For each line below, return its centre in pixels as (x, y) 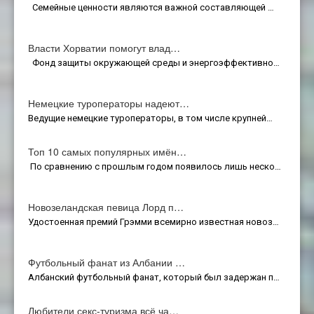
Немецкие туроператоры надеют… (109, 103)
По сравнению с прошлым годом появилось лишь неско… (155, 166)
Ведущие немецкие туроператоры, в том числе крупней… (150, 118)
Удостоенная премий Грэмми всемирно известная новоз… (153, 221)
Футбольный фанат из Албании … (107, 262)
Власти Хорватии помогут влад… (104, 47)
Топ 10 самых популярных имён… (107, 151)
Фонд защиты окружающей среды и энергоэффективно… (154, 62)
